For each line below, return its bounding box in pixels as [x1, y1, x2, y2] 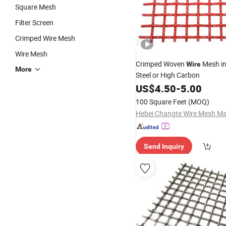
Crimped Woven [136, 59, 186, 69]
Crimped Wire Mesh [15, 33, 75, 43]
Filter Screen [15, 18, 53, 27]
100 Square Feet [136, 97, 187, 106]
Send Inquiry [144, 142, 184, 150]
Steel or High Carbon [136, 70, 200, 80]
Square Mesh [15, 2, 56, 12]
